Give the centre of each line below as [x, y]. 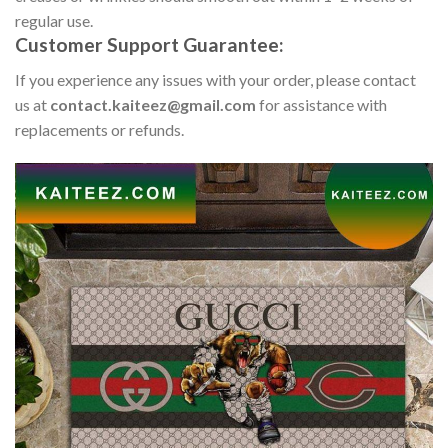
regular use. [54, 21]
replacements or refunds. [99, 130]
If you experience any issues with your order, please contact [215, 80]
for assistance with [321, 105]
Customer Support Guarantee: [149, 45]
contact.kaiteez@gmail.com [153, 105]
